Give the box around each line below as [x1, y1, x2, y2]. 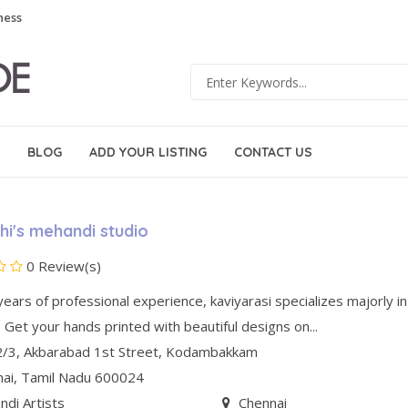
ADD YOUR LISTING [89, 143, 207, 160]
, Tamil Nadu [14, 368, 92, 386]
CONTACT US [234, 143, 312, 160]
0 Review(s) [22, 257, 101, 275]
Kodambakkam [166, 342, 259, 361]
